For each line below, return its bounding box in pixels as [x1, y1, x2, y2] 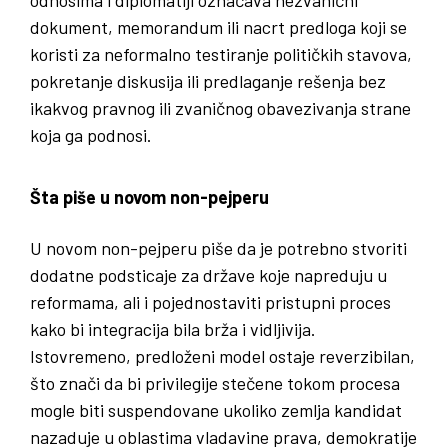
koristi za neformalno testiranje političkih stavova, [30, 42, 412, 65]
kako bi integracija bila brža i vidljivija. [30, 317, 316, 340]
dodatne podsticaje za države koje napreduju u [30, 263, 387, 286]
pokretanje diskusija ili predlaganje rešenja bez [30, 69, 386, 92]
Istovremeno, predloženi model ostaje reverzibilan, [30, 344, 415, 367]
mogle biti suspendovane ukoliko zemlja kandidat [30, 398, 402, 421]
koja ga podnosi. [30, 123, 152, 146]
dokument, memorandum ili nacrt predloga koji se [30, 15, 407, 38]
